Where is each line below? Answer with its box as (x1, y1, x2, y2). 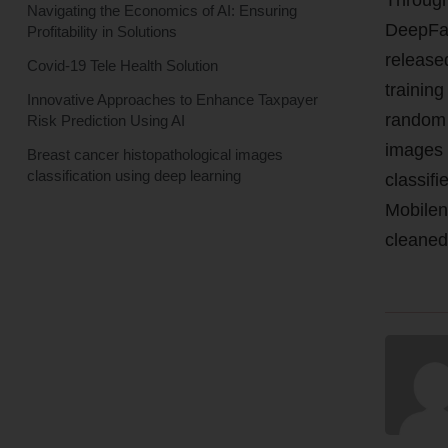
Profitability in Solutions (26, 22, 177, 40)
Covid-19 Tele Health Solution (26, 56, 218, 74)
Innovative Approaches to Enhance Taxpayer (26, 90, 318, 108)
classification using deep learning (26, 166, 241, 184)
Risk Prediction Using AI (26, 111, 185, 129)
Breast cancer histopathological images (26, 145, 283, 163)
